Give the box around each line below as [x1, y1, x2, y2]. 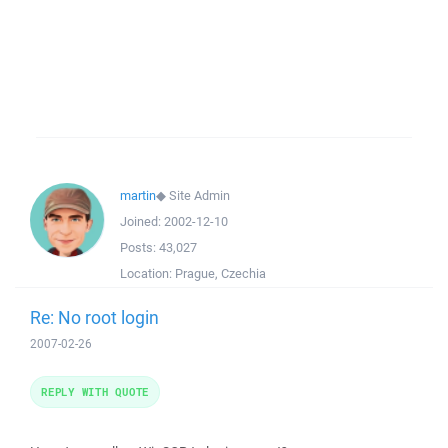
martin [120, 187, 156, 204]
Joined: [120, 213, 164, 230]
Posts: [120, 239, 159, 256]
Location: [120, 265, 175, 282]
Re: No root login [30, 305, 159, 329]
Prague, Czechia [175, 265, 266, 282]
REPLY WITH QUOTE [41, 384, 149, 399]
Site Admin [169, 187, 230, 204]
